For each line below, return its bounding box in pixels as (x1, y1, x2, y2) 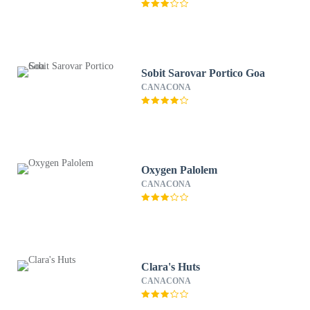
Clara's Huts (141, 261, 201, 273)
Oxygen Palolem (141, 164, 218, 176)
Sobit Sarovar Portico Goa (141, 67, 266, 79)
